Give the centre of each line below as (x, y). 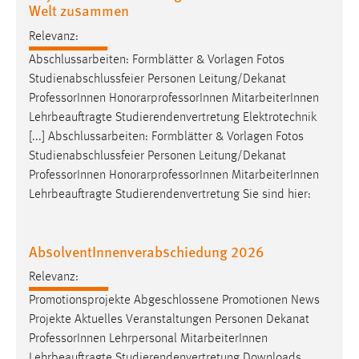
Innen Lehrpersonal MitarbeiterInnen (172, 339)
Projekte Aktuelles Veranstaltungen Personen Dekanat (169, 319)
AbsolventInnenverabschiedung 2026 (147, 251)
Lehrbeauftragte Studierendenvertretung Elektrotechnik (173, 117)
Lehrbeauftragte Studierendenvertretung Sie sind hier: (170, 194)
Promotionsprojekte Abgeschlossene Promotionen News (174, 300)
